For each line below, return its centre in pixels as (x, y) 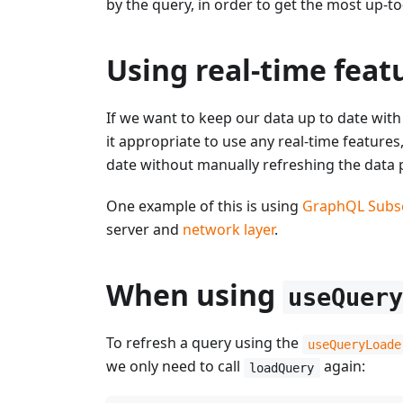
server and (144, 229)
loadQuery (282, 367)
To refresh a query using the (204, 343)
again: (342, 367)
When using (194, 294)
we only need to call (175, 367)
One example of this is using (204, 206)
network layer (228, 229)
